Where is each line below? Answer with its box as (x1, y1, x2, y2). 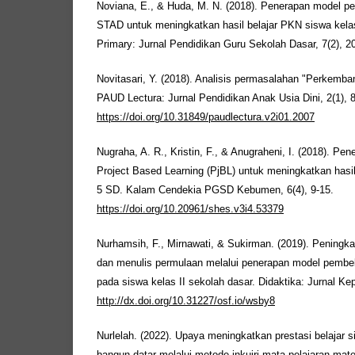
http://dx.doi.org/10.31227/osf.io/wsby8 (97, 296, 275, 307)
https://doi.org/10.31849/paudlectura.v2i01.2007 (97, 112, 315, 124)
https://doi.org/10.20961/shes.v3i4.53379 (97, 204, 284, 216)
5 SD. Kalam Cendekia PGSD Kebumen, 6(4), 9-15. (97, 185, 334, 197)
